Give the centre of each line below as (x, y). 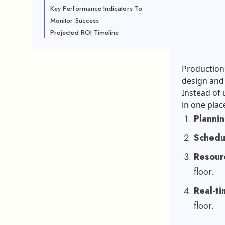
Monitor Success (75, 20)
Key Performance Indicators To (96, 8)
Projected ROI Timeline (85, 32)
